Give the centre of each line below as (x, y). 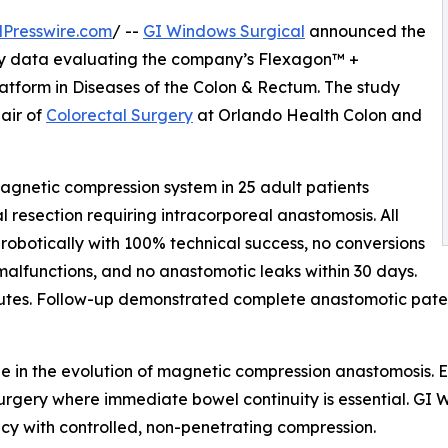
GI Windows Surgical (224, 30)
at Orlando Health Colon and (307, 114)
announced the (365, 30)
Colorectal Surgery (119, 114)
